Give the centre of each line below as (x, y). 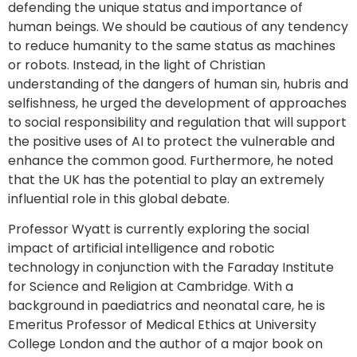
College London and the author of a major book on (165, 344)
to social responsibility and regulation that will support (177, 123)
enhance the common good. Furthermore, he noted (171, 161)
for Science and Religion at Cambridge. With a (151, 287)
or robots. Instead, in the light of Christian (137, 65)
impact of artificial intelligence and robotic (141, 249)
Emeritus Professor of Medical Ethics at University (162, 325)
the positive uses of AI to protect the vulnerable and (171, 142)
